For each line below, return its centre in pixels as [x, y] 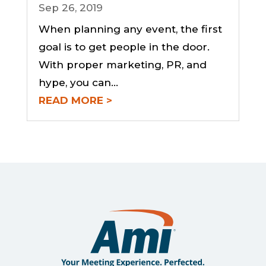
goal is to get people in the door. [125, 47]
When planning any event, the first [130, 29]
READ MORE [71, 101]
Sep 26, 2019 [70, 8]
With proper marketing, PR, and [122, 65]
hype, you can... [78, 83]
